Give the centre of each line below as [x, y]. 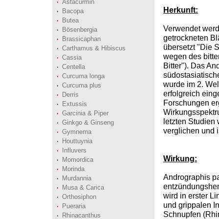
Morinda [73, 169]
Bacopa [73, 11]
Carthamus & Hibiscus [94, 48]
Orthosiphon [79, 197]
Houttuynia [77, 141]
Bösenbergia [80, 30]
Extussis [75, 104]
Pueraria [74, 206]
